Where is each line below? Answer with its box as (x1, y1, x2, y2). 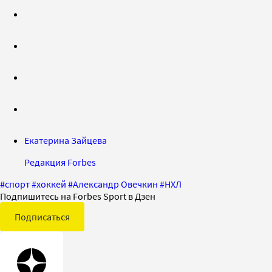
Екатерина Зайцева (24, 134, 107, 146)
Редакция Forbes (24, 155, 96, 168)
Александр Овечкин (73, 177, 158, 190)
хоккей (36, 177, 66, 190)
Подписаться (15, 210, 70, 223)
